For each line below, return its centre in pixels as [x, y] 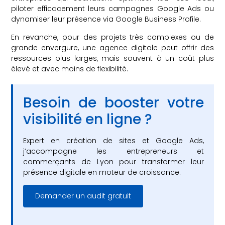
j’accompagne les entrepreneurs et [114, 151]
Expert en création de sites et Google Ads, [114, 140]
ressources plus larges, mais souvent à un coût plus [113, 58]
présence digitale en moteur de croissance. [102, 172]
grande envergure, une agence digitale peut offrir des [113, 47]
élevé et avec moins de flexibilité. [70, 69]
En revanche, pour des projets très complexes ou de [113, 37]
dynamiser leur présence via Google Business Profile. [106, 19]
